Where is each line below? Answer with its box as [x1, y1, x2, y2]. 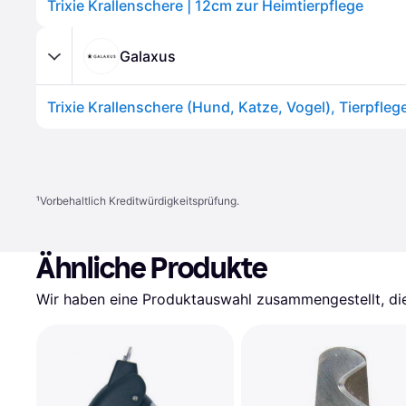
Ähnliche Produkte [36, 251, 268, 285]
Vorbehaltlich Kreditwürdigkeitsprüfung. [40, 194, 239, 208]
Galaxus [120, 46, 176, 65]
